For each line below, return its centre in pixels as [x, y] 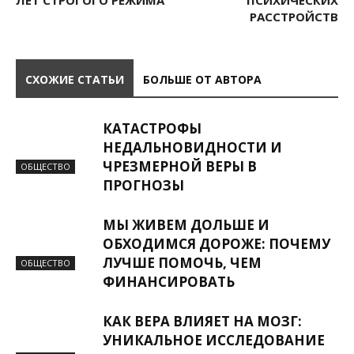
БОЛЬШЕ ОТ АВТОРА [202, 79]
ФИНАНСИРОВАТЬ [169, 282]
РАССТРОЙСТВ [294, 17]
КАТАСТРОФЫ [152, 128]
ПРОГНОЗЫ [143, 185]
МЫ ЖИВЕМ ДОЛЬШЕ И [186, 225]
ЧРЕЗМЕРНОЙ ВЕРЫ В [180, 166]
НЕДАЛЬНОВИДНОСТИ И [192, 147]
